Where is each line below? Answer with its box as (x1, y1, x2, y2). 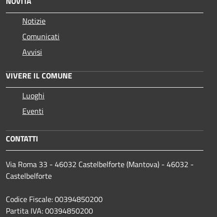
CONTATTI (6, 132, 38, 144)
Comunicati (22, 30, 60, 42)
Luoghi (22, 89, 45, 101)
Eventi (22, 105, 44, 117)
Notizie (22, 15, 46, 27)
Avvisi (22, 46, 42, 58)
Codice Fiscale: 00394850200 (6, 193, 103, 205)
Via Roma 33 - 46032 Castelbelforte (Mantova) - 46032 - (6, 158, 194, 170)
